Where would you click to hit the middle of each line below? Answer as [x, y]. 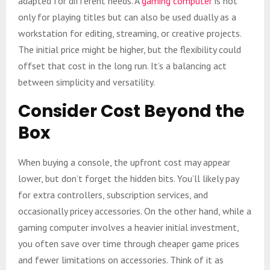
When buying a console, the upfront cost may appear [124, 162]
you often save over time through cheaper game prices [129, 243]
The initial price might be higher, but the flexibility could [130, 49]
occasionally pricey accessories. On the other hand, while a [135, 211]
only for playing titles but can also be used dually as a [127, 17]
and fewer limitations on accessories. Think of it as [121, 259]
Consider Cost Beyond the [131, 111]
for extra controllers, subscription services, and [113, 194]
